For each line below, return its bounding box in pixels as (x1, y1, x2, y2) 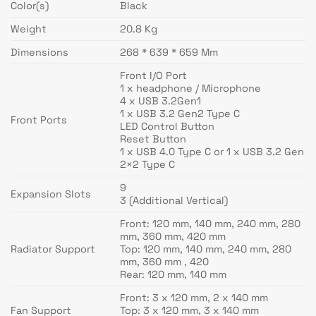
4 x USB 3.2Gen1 (120, 94, 202, 107)
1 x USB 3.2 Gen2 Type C (120, 107, 241, 120)
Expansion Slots (11, 187, 91, 200)
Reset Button (120, 132, 187, 145)
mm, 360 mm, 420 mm (120, 229, 226, 243)
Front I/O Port (120, 68, 188, 82)
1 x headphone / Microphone (120, 81, 262, 95)
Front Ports (11, 113, 67, 126)
